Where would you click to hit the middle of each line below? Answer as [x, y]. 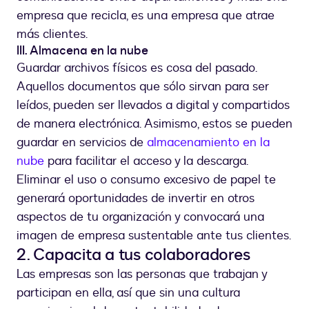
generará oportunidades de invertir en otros [136, 199]
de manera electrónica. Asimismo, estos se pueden [154, 124]
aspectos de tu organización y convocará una [140, 217]
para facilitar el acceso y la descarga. [146, 161]
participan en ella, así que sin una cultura [128, 293]
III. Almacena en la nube [82, 51]
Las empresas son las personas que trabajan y [142, 275]
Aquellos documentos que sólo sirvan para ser [143, 87]
